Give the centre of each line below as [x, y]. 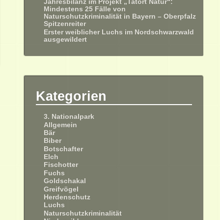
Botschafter [64, 149]
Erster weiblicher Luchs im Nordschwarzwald [119, 32]
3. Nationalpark [69, 117]
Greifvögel [61, 189]
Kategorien [71, 96]
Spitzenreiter [66, 24]
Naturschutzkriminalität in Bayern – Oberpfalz [120, 17]
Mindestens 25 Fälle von [85, 9]
